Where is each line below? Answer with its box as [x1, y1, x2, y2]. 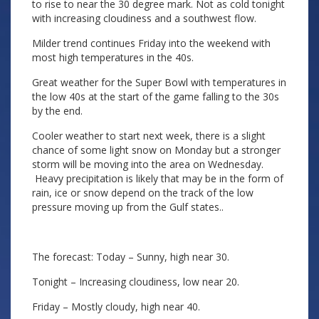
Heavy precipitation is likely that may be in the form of [32, 172, 283, 185]
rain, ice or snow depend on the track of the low [32, 186, 253, 199]
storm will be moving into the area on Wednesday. [32, 157, 263, 171]
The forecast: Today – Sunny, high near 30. [32, 250, 229, 263]
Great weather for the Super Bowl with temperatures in [32, 75, 286, 89]
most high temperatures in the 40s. [32, 51, 194, 64]
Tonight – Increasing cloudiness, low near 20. [32, 275, 239, 288]
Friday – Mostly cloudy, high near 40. [32, 300, 200, 313]
